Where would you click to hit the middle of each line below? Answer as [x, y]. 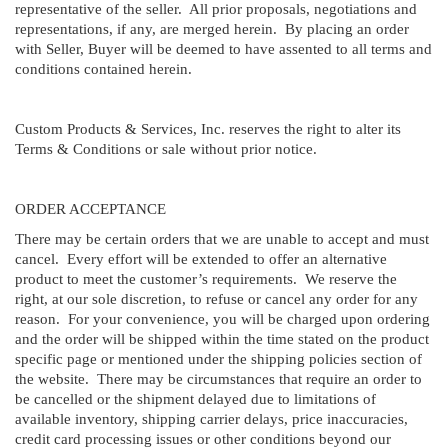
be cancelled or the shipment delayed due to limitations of [195, 398]
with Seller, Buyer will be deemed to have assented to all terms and [223, 48]
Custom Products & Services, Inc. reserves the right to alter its [208, 128]
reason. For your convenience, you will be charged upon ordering [222, 318]
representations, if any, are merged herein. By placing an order [212, 28]
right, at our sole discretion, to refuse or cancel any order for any [216, 298]
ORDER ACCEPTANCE [90, 208]
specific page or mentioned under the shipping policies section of [218, 358]
